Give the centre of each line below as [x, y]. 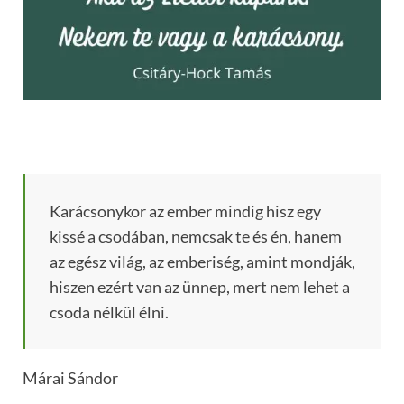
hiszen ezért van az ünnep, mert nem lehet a [200, 287]
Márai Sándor [70, 378]
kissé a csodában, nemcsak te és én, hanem [196, 237]
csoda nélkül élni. [109, 312]
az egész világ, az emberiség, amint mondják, [202, 262]
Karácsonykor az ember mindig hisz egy [185, 211]
